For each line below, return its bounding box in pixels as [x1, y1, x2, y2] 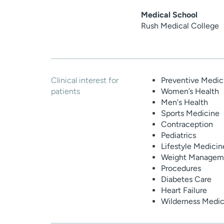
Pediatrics [161, 130, 196, 140]
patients [51, 86, 80, 96]
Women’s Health [161, 86, 219, 96]
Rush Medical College [141, 21, 219, 31]
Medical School [141, 10, 197, 20]
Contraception [161, 119, 213, 129]
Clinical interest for [51, 75, 118, 85]
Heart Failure [161, 185, 207, 195]
